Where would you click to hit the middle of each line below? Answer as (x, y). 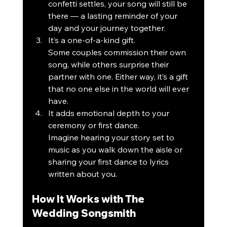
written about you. (82, 174)
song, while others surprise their (109, 65)
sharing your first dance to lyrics (109, 162)
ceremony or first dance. (93, 125)
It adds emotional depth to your (109, 113)
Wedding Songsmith (84, 213)
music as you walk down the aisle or (116, 150)
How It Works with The (89, 199)
